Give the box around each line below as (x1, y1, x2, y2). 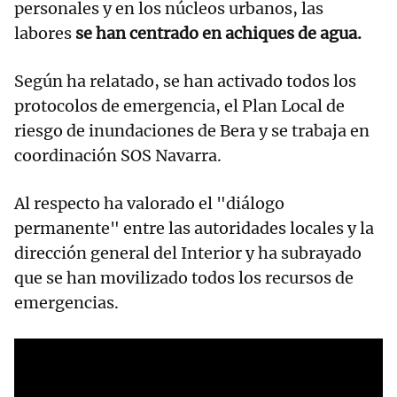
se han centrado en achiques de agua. (75, 22, 362, 43)
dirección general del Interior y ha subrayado (14, 242, 362, 263)
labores (14, 22, 75, 43)
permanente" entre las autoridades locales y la (14, 217, 374, 238)
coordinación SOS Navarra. (14, 144, 222, 166)
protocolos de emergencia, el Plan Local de (14, 95, 345, 116)
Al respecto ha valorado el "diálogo (14, 192, 284, 214)
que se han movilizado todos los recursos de (14, 267, 354, 288)
